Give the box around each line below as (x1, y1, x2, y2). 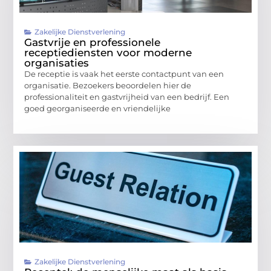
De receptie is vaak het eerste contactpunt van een (24, 68, 224, 79)
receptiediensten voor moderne (24, 46, 192, 59)
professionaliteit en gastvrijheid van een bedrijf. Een (24, 91, 230, 102)
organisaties (24, 56, 90, 69)
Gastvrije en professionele (24, 36, 161, 48)
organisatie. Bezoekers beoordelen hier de (24, 80, 192, 90)
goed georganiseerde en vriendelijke (24, 103, 171, 113)
